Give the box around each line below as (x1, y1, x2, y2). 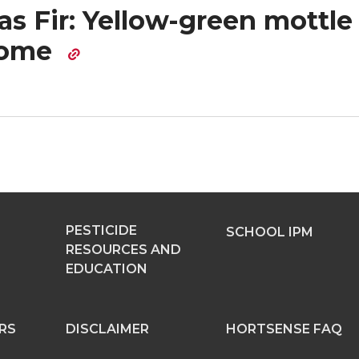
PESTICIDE (66, 223, 137, 238)
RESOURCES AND (66, 242, 181, 257)
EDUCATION (66, 261, 147, 276)
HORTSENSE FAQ (226, 321, 342, 337)
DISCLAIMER (66, 321, 149, 337)
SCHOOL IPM (226, 224, 313, 240)
